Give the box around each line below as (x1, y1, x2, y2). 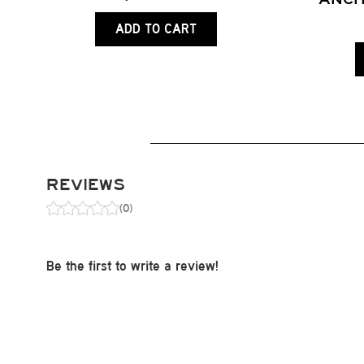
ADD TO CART (115, 19, 197, 37)
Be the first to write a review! (46, 257, 219, 275)
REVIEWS (46, 175, 125, 194)
